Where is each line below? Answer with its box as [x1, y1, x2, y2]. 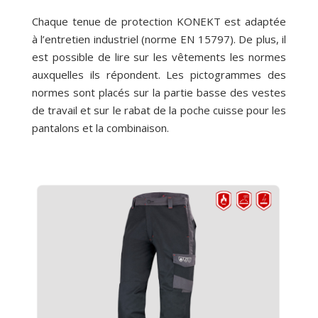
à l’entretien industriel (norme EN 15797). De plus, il [31, 32, 287, 47]
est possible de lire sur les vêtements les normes [31, 50, 287, 65]
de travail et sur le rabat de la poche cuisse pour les [31, 103, 287, 118]
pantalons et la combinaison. [31, 121, 169, 136]
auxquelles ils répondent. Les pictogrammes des [31, 67, 287, 82]
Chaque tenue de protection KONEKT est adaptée [31, 14, 287, 29]
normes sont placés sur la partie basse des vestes [31, 85, 287, 100]
